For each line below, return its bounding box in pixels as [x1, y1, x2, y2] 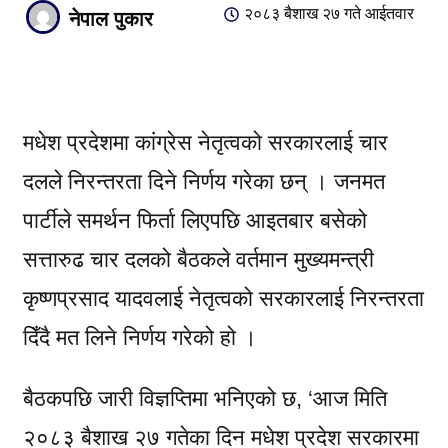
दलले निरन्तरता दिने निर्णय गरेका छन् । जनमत [23, 169, 385, 194]
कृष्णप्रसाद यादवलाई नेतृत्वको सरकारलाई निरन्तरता [23, 286, 424, 311]
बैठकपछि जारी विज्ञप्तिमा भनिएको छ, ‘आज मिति [23, 386, 387, 411]
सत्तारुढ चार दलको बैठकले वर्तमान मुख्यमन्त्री [23, 247, 374, 272]
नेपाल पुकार [69, 8, 153, 31]
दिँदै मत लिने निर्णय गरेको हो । [23, 325, 257, 350]
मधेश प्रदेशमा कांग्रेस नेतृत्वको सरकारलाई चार [23, 130, 388, 155]
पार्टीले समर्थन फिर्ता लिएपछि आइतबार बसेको [23, 208, 367, 233]
